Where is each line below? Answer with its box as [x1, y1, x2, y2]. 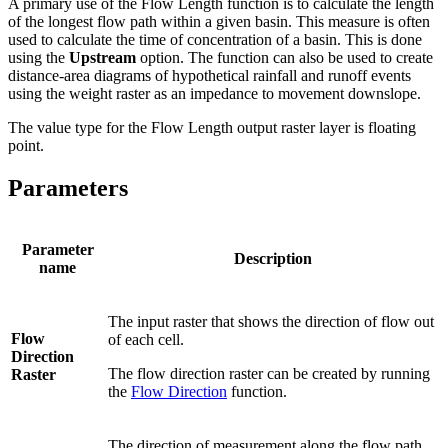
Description [233, 250, 312, 268]
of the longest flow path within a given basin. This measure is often [8, 13, 430, 31]
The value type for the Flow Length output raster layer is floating [8, 119, 416, 137]
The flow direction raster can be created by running [108, 365, 430, 383]
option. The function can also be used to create [136, 49, 433, 67]
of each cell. [108, 331, 184, 349]
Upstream [69, 49, 136, 67]
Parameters [8, 175, 128, 202]
